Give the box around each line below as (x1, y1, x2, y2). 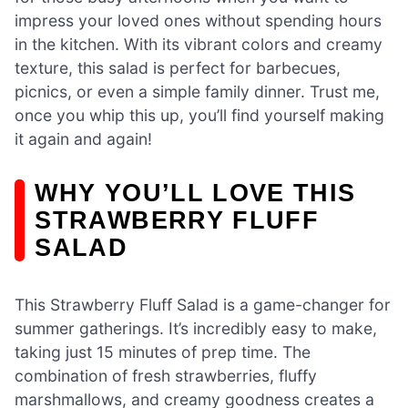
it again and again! (15, 128, 152, 148)
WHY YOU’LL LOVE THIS (35, 178, 356, 207)
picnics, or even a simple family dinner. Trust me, (15, 81, 380, 101)
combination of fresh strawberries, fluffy (15, 366, 317, 386)
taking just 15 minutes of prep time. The (15, 342, 311, 362)
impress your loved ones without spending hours (15, 10, 382, 30)
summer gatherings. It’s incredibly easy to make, (15, 319, 377, 339)
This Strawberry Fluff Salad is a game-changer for (15, 295, 391, 315)
